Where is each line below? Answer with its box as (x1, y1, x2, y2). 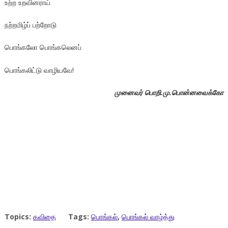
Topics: (4, 212, 33, 222)
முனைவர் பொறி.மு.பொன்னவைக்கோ (115, 88, 224, 97)
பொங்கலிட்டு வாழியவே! (4, 65, 74, 75)
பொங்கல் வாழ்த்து (121, 212, 175, 222)
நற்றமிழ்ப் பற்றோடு (4, 19, 56, 30)
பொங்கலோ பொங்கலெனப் (4, 42, 81, 52)
